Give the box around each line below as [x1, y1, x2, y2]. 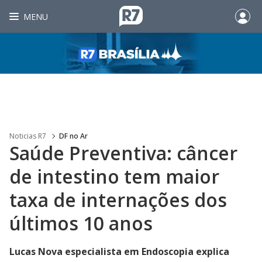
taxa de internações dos [9, 187, 227, 212]
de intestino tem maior [9, 164, 219, 189]
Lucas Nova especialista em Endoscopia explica [9, 245, 229, 258]
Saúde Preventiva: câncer [9, 140, 237, 166]
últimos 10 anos [9, 211, 153, 236]
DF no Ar [59, 131, 88, 141]
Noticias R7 [9, 131, 46, 141]
